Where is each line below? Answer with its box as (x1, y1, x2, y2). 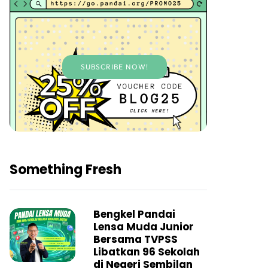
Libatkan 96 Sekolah (93, 245, 200, 260)
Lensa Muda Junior (93, 220, 194, 234)
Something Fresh (10, 160, 121, 179)
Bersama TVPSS (93, 232, 178, 247)
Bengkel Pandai (93, 207, 175, 222)
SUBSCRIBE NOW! (81, 62, 148, 72)
